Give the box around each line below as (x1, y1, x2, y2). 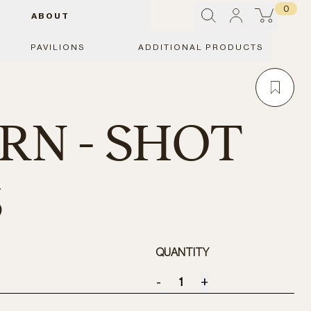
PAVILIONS (31, 42, 86, 51)
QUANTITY (155, 247, 209, 258)
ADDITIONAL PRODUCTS (137, 42, 264, 51)
